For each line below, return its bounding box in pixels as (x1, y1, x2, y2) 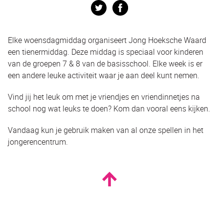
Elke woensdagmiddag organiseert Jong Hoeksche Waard (8, 34, 206, 45)
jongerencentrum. (8, 136, 68, 147)
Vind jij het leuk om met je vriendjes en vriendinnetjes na (8, 91, 200, 102)
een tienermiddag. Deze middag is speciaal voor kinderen (8, 46, 203, 57)
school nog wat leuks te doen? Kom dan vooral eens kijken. (8, 103, 210, 114)
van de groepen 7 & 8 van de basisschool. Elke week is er (8, 58, 202, 69)
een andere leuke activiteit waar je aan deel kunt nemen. (8, 69, 199, 81)
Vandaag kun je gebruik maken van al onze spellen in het (8, 124, 203, 135)
